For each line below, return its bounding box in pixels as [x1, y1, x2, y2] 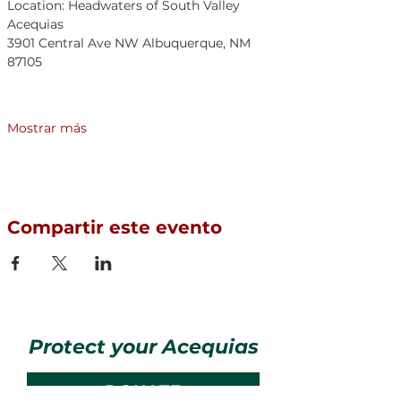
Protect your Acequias [28, 334, 259, 359]
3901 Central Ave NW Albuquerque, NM [7, 35, 254, 51]
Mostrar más [7, 120, 87, 136]
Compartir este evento [7, 217, 222, 238]
